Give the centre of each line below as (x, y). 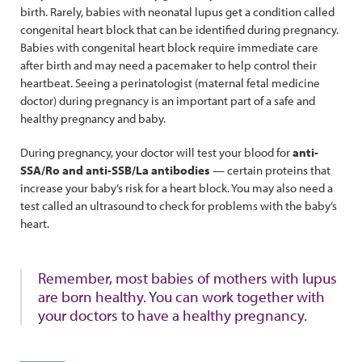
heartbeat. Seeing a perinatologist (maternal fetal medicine (170, 83)
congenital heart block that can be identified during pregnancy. (179, 29)
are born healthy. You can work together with (181, 297)
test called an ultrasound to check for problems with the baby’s (179, 206)
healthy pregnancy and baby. (94, 118)
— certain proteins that (270, 170)
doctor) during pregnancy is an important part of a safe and (168, 101)
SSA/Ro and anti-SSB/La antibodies (115, 170)
